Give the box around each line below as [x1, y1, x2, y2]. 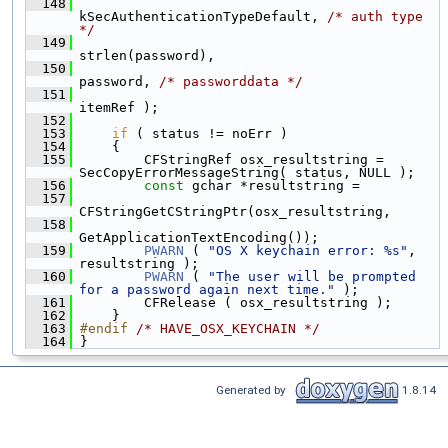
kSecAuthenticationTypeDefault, [79, 8, 327, 24]
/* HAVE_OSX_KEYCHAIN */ [136, 320, 320, 336]
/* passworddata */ [159, 73, 303, 89]
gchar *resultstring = [184, 177, 360, 193]
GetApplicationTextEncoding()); [79, 229, 319, 245]
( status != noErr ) [128, 125, 288, 141]
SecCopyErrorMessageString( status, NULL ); [79, 164, 415, 180]
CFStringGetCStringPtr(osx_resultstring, [79, 203, 391, 219]
